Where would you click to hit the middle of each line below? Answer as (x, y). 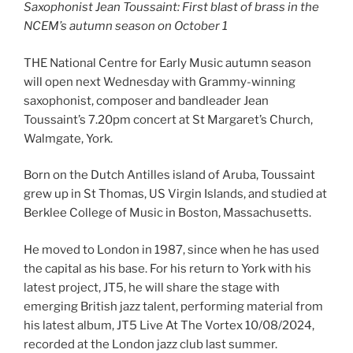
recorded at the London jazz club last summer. (150, 344)
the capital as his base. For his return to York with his (167, 268)
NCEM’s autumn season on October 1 (126, 26)
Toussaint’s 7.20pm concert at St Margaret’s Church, (168, 119)
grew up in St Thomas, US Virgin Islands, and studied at (175, 194)
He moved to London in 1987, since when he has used (171, 249)
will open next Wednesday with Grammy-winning (160, 82)
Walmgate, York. (68, 138)
